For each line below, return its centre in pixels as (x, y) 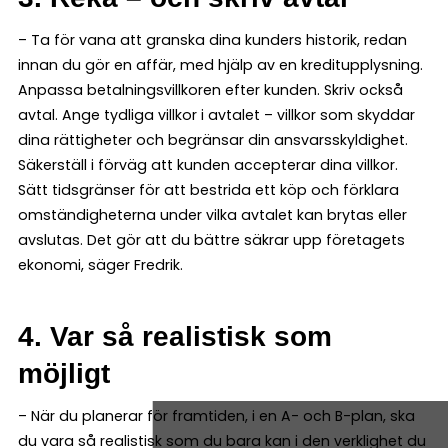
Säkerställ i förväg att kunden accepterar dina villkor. (208, 165)
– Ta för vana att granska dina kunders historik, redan (212, 40)
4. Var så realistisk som (175, 337)
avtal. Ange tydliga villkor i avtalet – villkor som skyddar (216, 115)
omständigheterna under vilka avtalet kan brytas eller (212, 215)
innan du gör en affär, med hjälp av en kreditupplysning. (220, 65)
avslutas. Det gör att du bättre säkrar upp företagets (211, 240)
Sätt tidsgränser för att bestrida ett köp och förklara (208, 190)
